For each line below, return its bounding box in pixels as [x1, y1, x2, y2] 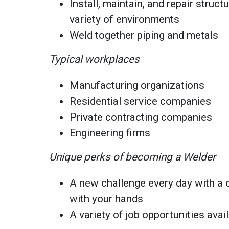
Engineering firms [70, 126, 151, 139]
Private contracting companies [70, 110, 213, 123]
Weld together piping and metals [70, 29, 219, 41]
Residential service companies [70, 95, 212, 107]
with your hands [70, 192, 144, 205]
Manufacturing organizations [70, 79, 205, 91]
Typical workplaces [49, 53, 140, 65]
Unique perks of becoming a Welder [49, 150, 216, 163]
